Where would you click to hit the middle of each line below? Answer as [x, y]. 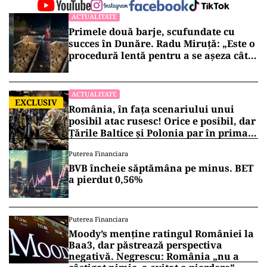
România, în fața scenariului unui [151, 109]
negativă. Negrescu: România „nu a [154, 257]
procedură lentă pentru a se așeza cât [158, 56]
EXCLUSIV [36, 103]
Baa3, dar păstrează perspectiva [145, 245]
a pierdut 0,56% [106, 180]
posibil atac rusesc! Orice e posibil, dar [162, 121]
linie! [82, 145]
